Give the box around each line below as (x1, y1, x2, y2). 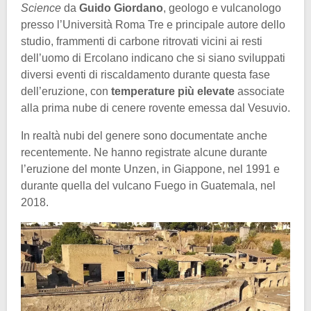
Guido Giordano (79, 2, 163, 15)
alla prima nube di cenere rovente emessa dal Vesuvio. (21, 102, 290, 115)
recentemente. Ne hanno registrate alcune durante (21, 146, 267, 159)
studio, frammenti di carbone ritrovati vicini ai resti (21, 35, 262, 48)
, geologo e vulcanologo (163, 2, 281, 15)
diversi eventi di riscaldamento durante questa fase (21, 69, 270, 81)
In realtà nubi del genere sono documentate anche (21, 130, 267, 142)
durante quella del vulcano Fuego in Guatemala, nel (21, 180, 276, 192)
